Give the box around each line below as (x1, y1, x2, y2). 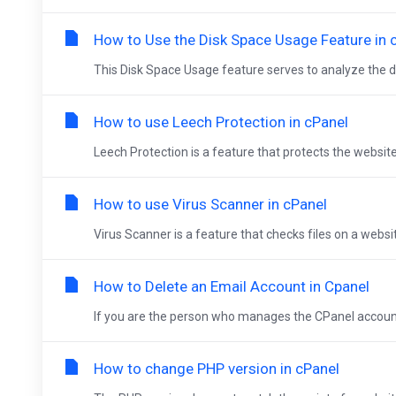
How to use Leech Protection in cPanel (94, 113, 348, 131)
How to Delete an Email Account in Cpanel (94, 278, 369, 295)
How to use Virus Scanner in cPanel (94, 195, 327, 213)
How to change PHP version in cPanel (94, 360, 339, 377)
